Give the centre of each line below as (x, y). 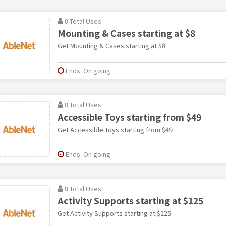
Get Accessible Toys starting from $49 (115, 129)
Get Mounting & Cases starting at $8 (111, 45)
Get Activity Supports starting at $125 (114, 213)
